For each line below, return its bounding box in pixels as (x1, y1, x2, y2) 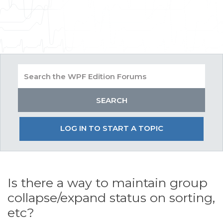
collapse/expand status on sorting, (7, 190, 215, 205)
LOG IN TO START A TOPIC (60, 123, 163, 133)
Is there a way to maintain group (7, 175, 208, 190)
